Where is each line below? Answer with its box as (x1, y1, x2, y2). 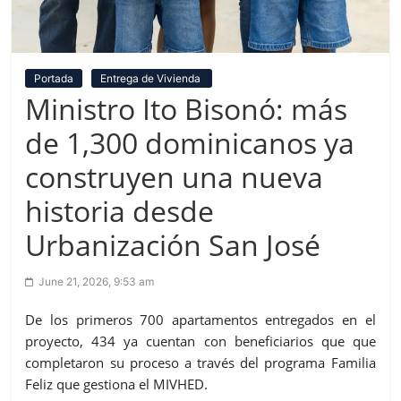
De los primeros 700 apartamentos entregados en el (25, 310, 376, 328)
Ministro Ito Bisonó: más (25, 89, 348, 128)
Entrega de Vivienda (100, 71, 204, 85)
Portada (34, 71, 74, 85)
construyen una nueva (25, 157, 324, 196)
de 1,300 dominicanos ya (25, 123, 355, 162)
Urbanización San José (25, 225, 321, 264)
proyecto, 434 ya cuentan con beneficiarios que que (25, 331, 376, 350)
